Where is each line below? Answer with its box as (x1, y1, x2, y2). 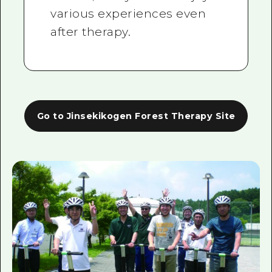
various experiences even (50, 7, 206, 21)
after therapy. (50, 25, 131, 39)
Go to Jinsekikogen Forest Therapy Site (36, 110, 236, 121)
